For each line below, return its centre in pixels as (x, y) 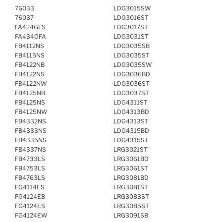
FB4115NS (30, 55)
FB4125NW (31, 111)
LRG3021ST (131, 149)
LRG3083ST (131, 196)
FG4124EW (31, 215)
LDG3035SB (132, 46)
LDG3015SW (132, 8)
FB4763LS (30, 177)
